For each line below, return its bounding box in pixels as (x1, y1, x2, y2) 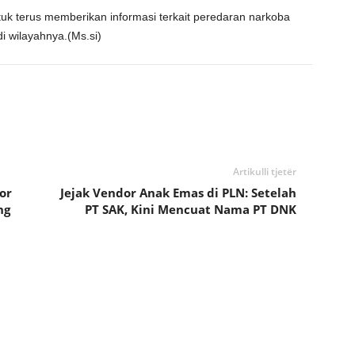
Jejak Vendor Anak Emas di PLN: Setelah (59, 185, 296, 200)
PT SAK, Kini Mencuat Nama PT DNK (84, 201, 296, 217)
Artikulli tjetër (232, 165, 296, 178)
